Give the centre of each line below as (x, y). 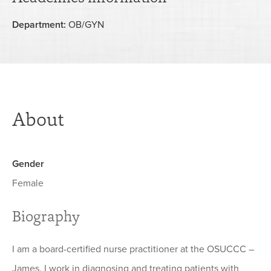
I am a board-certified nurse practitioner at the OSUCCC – (133, 250)
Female (28, 184)
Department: (39, 25)
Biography (46, 216)
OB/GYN (86, 25)
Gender (28, 164)
